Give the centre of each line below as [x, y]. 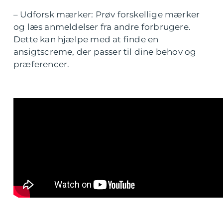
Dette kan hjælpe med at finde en [86, 40]
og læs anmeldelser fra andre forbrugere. [102, 27]
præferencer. [42, 64]
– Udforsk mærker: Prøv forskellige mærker [107, 15]
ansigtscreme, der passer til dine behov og [105, 52]
